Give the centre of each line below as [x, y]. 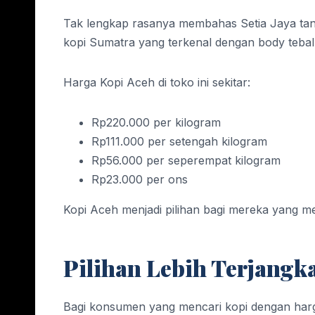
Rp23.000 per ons [140, 179]
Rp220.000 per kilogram [156, 122]
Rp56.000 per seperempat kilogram [186, 160]
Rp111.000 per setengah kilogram [179, 141]
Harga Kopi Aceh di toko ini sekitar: [157, 82]
